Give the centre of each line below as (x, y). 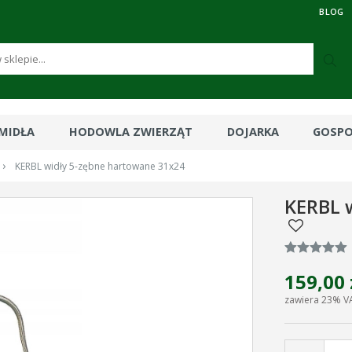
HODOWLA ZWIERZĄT (130, 132)
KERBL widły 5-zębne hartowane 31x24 (99, 166)
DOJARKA (253, 132)
